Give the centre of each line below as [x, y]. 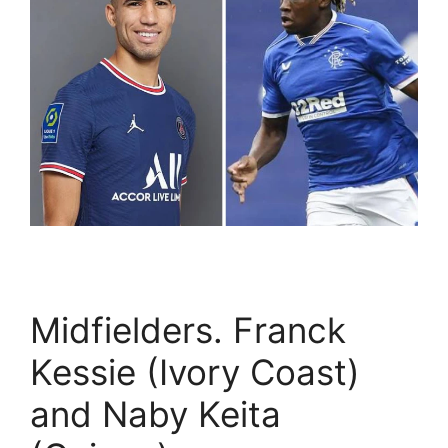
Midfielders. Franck [188, 329]
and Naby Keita [155, 413]
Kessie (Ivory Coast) [195, 371]
